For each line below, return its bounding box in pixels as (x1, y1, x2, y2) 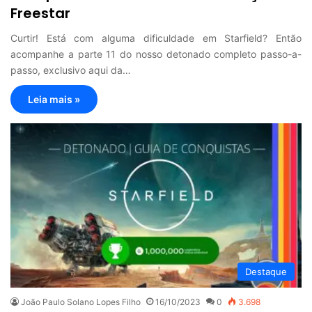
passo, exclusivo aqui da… (10, 64, 131, 77)
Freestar (10, 3, 70, 24)
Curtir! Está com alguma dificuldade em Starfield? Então (10, 32, 302, 45)
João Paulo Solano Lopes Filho (21, 297, 141, 308)
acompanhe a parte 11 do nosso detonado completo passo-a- (10, 48, 302, 61)
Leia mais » (28, 93, 80, 106)
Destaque (245, 266, 287, 278)
